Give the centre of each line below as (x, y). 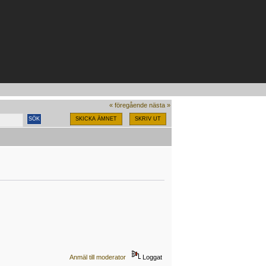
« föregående (128, 105)
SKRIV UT (148, 118)
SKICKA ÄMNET (96, 118)
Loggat (152, 257)
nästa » (159, 105)
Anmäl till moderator (98, 257)
